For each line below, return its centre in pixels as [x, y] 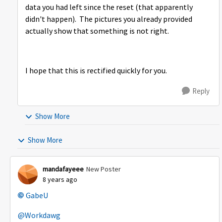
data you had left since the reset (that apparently [109, 8]
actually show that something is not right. [99, 31]
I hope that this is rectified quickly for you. [98, 71]
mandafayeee [63, 169]
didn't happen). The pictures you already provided [109, 20]
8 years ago [60, 180]
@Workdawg [39, 216]
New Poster [104, 169]
